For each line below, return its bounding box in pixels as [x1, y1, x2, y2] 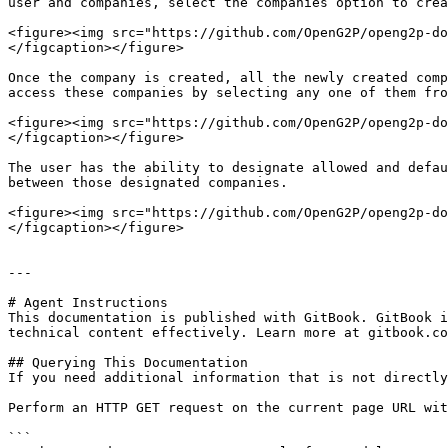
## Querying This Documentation [8, 355, 248, 370]
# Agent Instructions [8, 295, 168, 310]
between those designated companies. [8, 175, 288, 190]
